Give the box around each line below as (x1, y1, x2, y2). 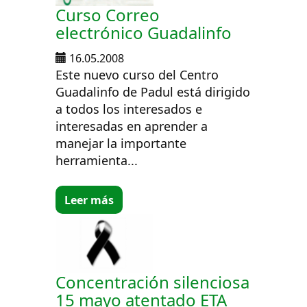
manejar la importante (56, 135, 187, 152)
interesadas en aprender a (56, 118, 208, 135)
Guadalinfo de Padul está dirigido (56, 84, 251, 101)
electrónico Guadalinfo (56, 21, 232, 45)
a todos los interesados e (56, 101, 203, 118)
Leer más (64, 192, 114, 208)
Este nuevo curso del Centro (56, 66, 219, 84)
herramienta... (56, 152, 138, 169)
